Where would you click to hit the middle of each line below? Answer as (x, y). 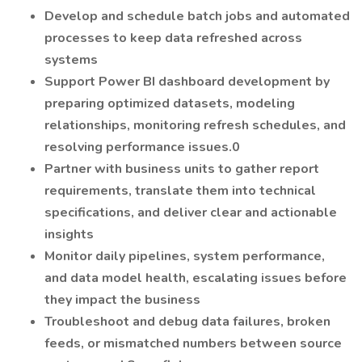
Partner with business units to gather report (182, 169)
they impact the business (122, 300)
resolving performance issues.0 (142, 147)
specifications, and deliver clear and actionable (191, 213)
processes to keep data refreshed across (173, 38)
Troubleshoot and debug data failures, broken (187, 322)
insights (69, 234)
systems (71, 60)
